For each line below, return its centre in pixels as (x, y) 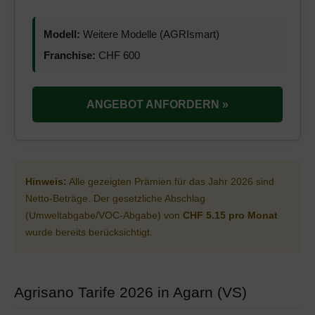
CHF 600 (118, 55)
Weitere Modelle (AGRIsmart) (150, 34)
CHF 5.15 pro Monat (230, 215)
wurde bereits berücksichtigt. (89, 232)
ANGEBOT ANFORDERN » (157, 104)
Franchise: (70, 55)
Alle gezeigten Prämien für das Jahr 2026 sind (171, 181)
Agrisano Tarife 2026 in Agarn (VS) (130, 292)
